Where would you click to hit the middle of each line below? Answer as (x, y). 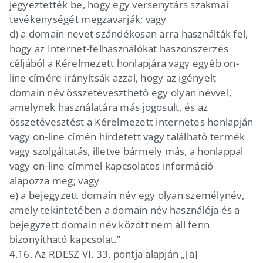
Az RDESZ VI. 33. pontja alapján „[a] (117, 254)
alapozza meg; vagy (54, 180)
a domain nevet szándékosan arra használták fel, (134, 33)
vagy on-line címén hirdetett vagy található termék (127, 136)
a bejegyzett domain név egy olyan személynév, (132, 195)
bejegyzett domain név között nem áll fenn (109, 224)
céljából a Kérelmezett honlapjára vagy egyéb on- (124, 63)
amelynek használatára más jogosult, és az (109, 107)
